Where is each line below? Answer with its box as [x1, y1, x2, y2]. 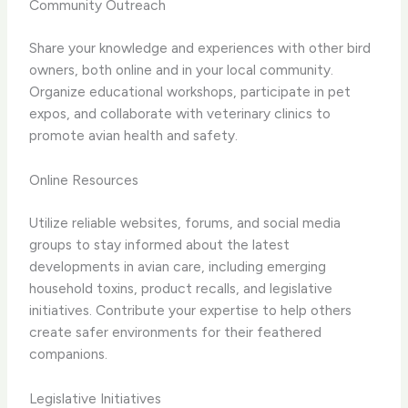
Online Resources [29, 170, 139, 189]
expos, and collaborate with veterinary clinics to [29, 105, 331, 123]
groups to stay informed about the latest [29, 236, 291, 254]
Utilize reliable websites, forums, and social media [29, 214, 342, 232]
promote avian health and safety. [29, 127, 239, 145]
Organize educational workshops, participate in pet [29, 83, 352, 101]
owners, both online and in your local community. [29, 61, 334, 79]
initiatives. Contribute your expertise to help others [29, 301, 352, 320]
